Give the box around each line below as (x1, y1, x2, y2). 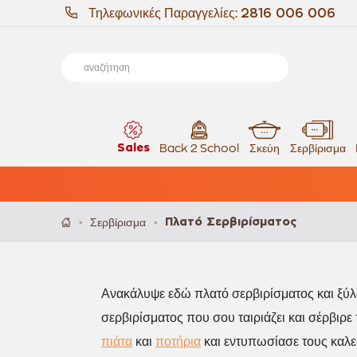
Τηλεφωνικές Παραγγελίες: (88, 6, 241, 20)
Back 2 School (159, 143, 239, 154)
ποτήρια (155, 335, 201, 348)
